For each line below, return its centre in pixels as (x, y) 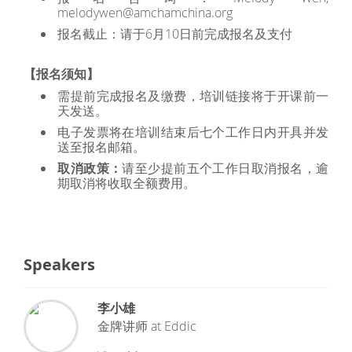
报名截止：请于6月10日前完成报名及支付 (175, 34)
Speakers (59, 264)
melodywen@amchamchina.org (145, 13)
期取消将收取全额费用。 (127, 183)
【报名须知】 (61, 74)
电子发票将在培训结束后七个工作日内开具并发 (193, 132)
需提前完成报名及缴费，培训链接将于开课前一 (193, 96)
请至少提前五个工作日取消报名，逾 (225, 168)
